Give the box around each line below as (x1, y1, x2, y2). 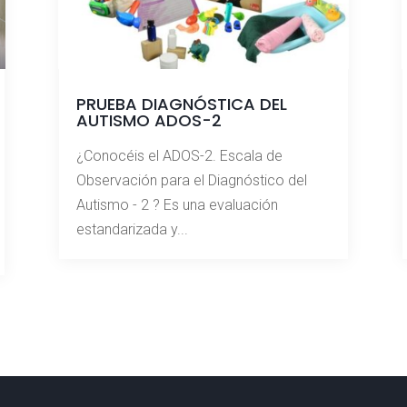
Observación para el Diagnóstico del (75, 172, 307, 190)
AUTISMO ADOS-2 (75, 109, 222, 133)
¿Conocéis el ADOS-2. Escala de (75, 147, 283, 165)
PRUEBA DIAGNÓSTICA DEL (75, 93, 287, 116)
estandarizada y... (75, 221, 188, 239)
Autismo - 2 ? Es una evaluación (75, 196, 278, 214)
